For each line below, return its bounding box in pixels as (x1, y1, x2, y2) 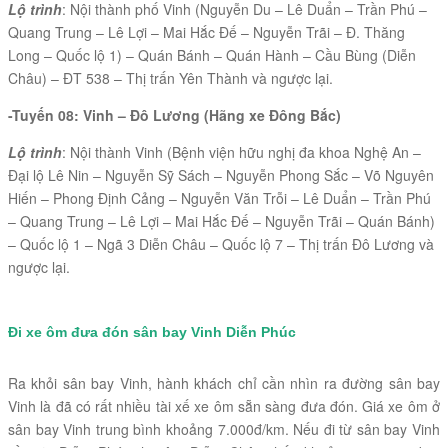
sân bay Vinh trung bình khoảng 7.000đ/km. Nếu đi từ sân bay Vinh (8, 419, 440, 440)
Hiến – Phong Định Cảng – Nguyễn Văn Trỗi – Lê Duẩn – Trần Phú (8, 187, 431, 208)
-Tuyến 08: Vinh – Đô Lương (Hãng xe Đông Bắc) (8, 104, 341, 125)
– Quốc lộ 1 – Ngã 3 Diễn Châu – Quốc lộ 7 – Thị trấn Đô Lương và (8, 233, 434, 254)
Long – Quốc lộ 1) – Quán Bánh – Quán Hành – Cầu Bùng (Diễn (8, 44, 416, 65)
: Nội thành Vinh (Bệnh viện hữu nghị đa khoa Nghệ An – (62, 141, 421, 162)
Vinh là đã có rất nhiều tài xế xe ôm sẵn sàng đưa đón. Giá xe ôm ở (8, 396, 440, 417)
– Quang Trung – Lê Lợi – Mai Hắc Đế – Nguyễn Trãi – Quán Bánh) (8, 210, 435, 231)
